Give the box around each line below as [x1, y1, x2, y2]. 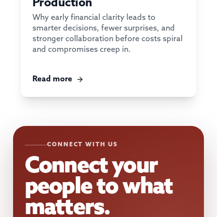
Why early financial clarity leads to [32, 13, 155, 22]
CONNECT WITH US [46, 141, 118, 149]
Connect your [24, 153, 157, 180]
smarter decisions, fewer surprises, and [32, 23, 175, 33]
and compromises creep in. [32, 45, 131, 54]
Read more [32, 74, 72, 84]
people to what [24, 174, 173, 201]
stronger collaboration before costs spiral [32, 34, 183, 44]
